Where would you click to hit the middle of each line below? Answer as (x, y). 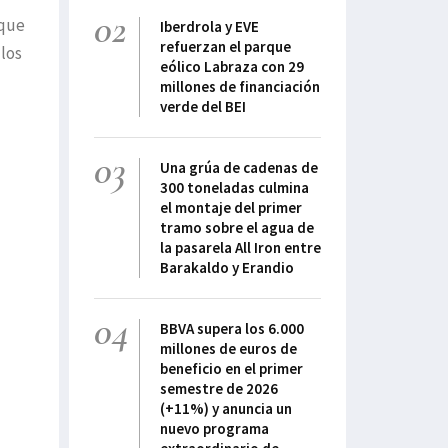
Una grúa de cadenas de (239, 168)
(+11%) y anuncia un (226, 409)
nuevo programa (214, 429)
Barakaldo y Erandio (227, 268)
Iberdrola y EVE (209, 27)
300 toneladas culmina (234, 188)
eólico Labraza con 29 (232, 67)
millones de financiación (240, 87)
